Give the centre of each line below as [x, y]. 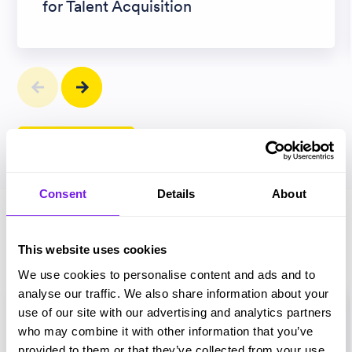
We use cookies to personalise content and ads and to [167, 274]
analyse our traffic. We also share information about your [174, 293]
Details [176, 194]
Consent [63, 194]
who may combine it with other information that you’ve [166, 331]
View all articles [77, 145]
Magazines [79, 230]
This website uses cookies [93, 249]
